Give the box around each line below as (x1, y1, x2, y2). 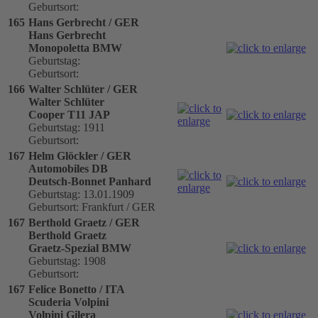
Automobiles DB (28, 162, 108, 175)
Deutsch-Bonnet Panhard (28, 175, 151, 187)
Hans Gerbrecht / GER (28, 16, 139, 28)
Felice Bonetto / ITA (28, 283, 125, 295)
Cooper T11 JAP (28, 108, 110, 121)
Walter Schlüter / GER (28, 82, 138, 95)
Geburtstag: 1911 (28, 121, 105, 133)
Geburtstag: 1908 (28, 254, 106, 267)
